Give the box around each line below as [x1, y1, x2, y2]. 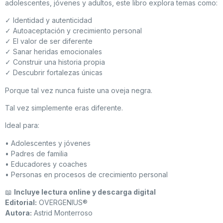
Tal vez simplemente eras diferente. [5, 103, 123, 112]
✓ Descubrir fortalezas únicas [5, 68, 103, 77]
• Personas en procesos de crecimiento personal [5, 170, 168, 179]
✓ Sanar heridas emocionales [5, 47, 102, 56]
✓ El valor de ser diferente [5, 37, 93, 46]
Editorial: [5, 198, 37, 207]
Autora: [5, 209, 32, 218]
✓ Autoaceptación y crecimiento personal [5, 26, 142, 35]
